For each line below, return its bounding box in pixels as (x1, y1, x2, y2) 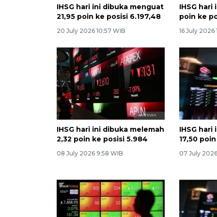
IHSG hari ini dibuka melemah (57, 124, 164, 134)
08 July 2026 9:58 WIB (57, 149, 123, 157)
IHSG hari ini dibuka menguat (57, 2, 164, 11)
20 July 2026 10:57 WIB (57, 27, 125, 34)
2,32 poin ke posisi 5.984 (57, 134, 148, 143)
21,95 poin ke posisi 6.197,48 (57, 12, 161, 21)
